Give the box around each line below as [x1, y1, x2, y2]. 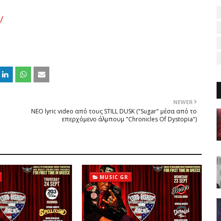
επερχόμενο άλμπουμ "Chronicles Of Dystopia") [62, 115, 197, 123]
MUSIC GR [100, 174, 128, 181]
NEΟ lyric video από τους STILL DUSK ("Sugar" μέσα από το [31, 107, 197, 115]
